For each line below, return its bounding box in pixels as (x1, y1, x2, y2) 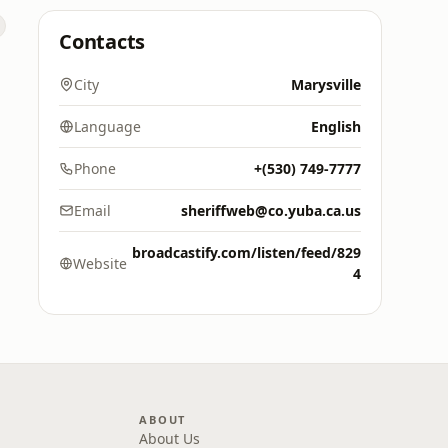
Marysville (291, 75, 361, 94)
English (311, 117, 361, 136)
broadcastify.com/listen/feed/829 (132, 243, 361, 262)
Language (74, 117, 141, 136)
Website (73, 253, 128, 273)
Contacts (59, 28, 146, 55)
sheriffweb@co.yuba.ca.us (181, 201, 361, 220)
